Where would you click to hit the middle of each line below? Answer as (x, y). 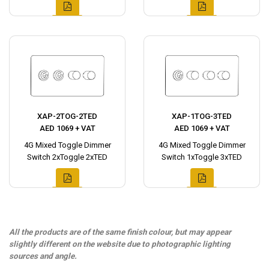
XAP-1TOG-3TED (202, 116)
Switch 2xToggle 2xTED (67, 157)
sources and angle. (43, 256)
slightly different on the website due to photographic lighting (120, 244)
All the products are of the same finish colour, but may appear (120, 232)
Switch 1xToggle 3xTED (202, 157)
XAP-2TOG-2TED (67, 116)
